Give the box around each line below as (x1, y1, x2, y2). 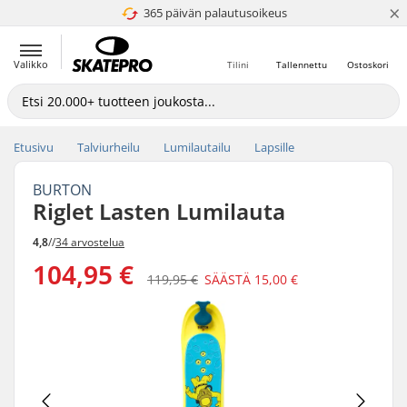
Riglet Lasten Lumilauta (33, 196, 285, 226)
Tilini (227, 58, 249, 71)
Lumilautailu (164, 139, 231, 155)
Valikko (14, 57, 48, 71)
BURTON (33, 180, 92, 200)
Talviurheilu (77, 139, 140, 155)
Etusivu (14, 139, 54, 155)
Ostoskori (347, 58, 389, 71)
